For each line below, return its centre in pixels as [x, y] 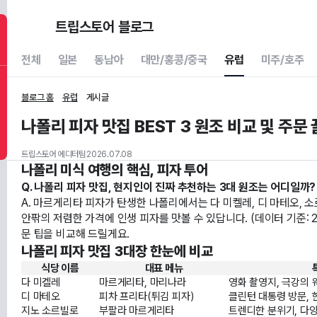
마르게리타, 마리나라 [143, 282]
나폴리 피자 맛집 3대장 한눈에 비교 [117, 251]
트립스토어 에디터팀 [54, 154]
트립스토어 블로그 [105, 27]
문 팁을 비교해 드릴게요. [76, 234]
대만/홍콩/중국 [174, 60]
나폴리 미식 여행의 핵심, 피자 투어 [115, 169]
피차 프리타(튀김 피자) [146, 296]
